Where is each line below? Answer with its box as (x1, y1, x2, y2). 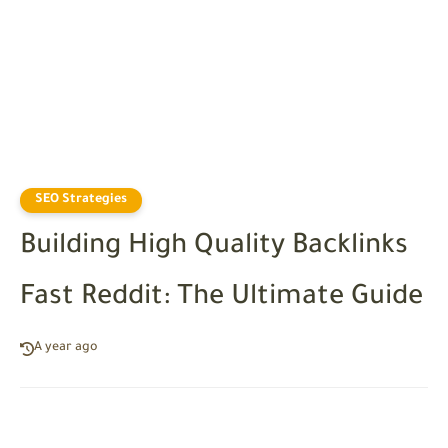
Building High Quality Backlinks (20, 233, 408, 263)
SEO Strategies (35, 193, 127, 207)
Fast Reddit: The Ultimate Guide (20, 284, 423, 314)
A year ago (34, 341, 98, 355)
